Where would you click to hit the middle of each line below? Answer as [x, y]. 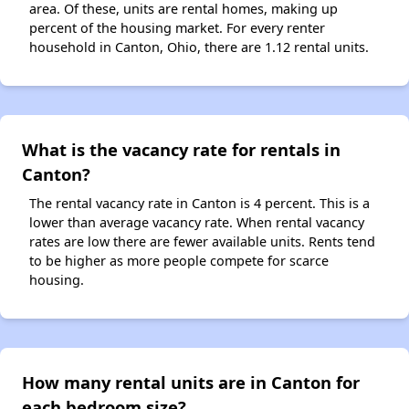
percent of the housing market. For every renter [177, 27]
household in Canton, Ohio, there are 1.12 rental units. [199, 47]
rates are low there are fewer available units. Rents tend [202, 241]
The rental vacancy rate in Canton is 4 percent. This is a [199, 203]
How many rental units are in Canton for [191, 382]
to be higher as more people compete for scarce [179, 260]
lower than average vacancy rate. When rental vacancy [197, 222]
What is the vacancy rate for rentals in [181, 149]
